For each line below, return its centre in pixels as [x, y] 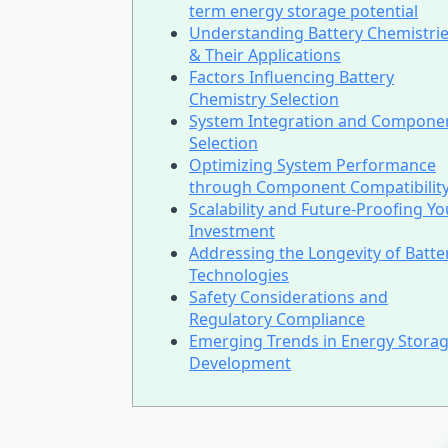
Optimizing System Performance [312, 165]
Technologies [239, 275]
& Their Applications [265, 55]
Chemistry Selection [264, 99]
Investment [232, 231]
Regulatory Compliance [277, 319]
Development [240, 363]
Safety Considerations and [288, 297]
